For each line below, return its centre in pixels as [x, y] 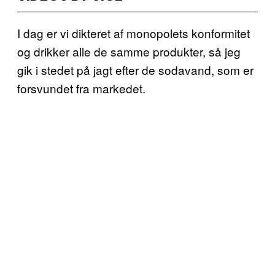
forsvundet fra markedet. [81, 88]
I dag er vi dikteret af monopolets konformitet [134, 33]
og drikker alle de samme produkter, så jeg [129, 51]
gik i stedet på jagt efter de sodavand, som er [135, 69]
